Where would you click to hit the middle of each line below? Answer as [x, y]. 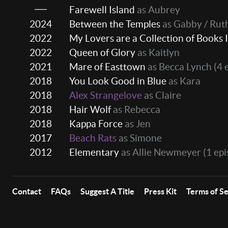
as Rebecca [136, 110]
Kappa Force [96, 124]
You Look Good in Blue [118, 81]
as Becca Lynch [179, 67]
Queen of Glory [102, 53]
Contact [27, 192]
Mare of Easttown [107, 67]
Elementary [94, 152]
